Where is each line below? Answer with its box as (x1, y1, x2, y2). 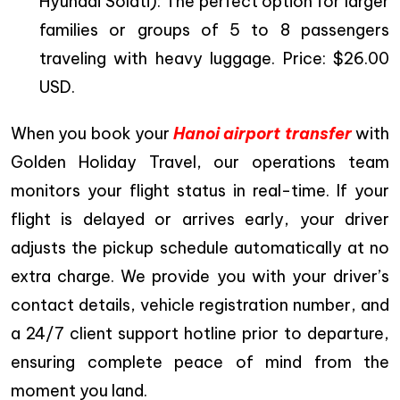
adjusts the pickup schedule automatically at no (11, 237, 389, 259)
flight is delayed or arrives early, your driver (11, 209, 389, 230)
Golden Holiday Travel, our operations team (11, 152, 389, 173)
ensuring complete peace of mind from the (11, 352, 389, 373)
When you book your (11, 123, 174, 145)
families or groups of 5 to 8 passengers (39, 20, 389, 41)
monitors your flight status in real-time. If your (11, 180, 389, 202)
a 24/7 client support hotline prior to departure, (11, 323, 389, 345)
